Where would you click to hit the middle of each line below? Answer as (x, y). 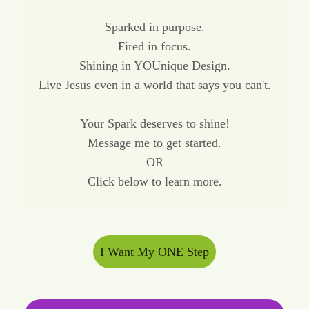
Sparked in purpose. (154, 27)
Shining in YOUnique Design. (154, 65)
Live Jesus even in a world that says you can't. (154, 84)
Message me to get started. (154, 142)
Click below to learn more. (154, 181)
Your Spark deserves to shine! (154, 123)
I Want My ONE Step (154, 252)
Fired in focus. (154, 46)
